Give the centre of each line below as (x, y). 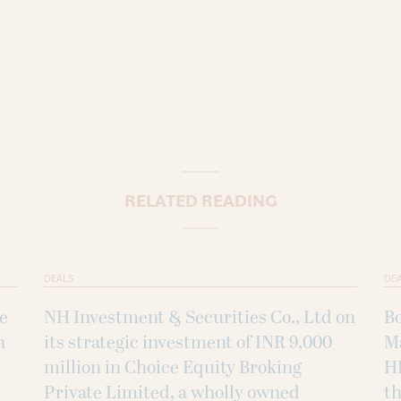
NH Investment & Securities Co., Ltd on (200, 317)
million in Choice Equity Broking (173, 367)
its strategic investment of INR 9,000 (188, 342)
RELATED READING (200, 200)
